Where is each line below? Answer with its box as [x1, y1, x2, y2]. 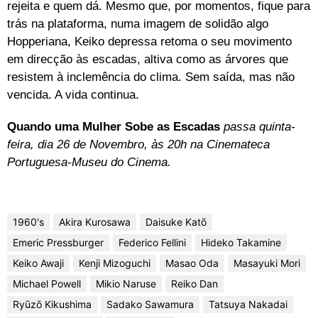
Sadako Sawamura [106, 297, 194, 310]
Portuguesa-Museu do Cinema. [7, 155, 171, 169]
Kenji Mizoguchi [79, 256, 150, 269]
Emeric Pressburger [13, 236, 104, 248]
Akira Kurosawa [59, 215, 131, 228]
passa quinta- [220, 119, 295, 133]
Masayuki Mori [234, 256, 300, 269]
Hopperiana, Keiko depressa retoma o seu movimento [7, 34, 292, 48]
